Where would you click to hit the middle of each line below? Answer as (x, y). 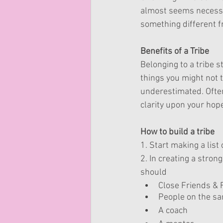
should (155, 172)
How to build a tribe (177, 132)
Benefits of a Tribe (175, 52)
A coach (173, 211)
